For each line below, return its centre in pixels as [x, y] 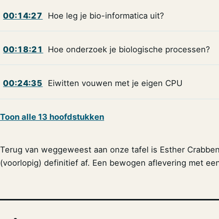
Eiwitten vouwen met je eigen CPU [115, 83]
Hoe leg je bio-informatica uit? [106, 15]
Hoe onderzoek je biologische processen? [129, 50]
